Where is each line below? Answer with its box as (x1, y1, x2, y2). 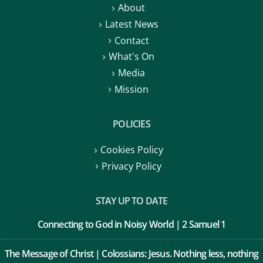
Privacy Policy (102, 159, 161, 173)
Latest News (104, 18, 159, 31)
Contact (114, 33, 149, 47)
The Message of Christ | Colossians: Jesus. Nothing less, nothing (4, 247, 259, 261)
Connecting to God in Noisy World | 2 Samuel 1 (37, 218, 226, 231)
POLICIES (113, 117, 150, 131)
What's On (109, 50, 154, 63)
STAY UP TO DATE (95, 194, 168, 208)
